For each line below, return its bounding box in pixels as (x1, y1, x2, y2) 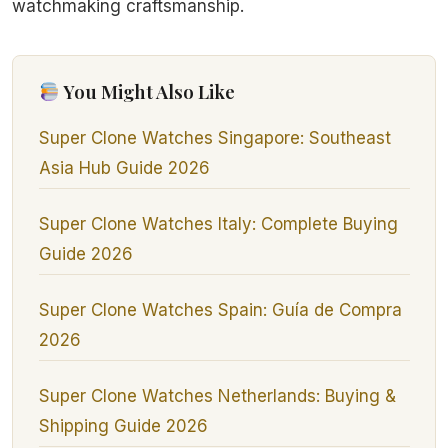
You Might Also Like (59, 79, 235, 105)
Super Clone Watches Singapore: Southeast (38, 128, 391, 149)
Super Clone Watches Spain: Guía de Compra (38, 300, 402, 321)
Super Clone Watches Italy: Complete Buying (38, 214, 398, 235)
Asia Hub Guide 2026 (38, 158, 210, 179)
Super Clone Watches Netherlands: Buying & (38, 386, 396, 407)
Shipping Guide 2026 (38, 416, 208, 437)
